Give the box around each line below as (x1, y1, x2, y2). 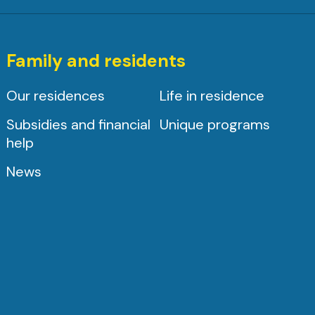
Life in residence (160, 86, 265, 105)
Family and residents (6, 49, 186, 72)
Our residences (6, 86, 105, 105)
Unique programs (160, 115, 271, 134)
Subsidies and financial (6, 115, 150, 134)
